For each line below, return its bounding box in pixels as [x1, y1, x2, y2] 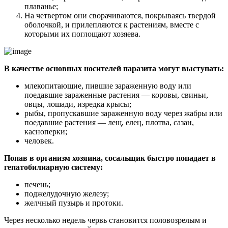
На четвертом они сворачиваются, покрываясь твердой [24, 11, 216, 20]
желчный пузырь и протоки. [24, 198, 123, 207]
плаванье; [24, 2, 58, 11]
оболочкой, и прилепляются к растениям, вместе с [24, 20, 199, 29]
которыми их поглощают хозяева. [24, 29, 140, 38]
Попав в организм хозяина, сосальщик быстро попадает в [4, 153, 216, 162]
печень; [24, 180, 50, 189]
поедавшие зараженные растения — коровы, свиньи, [24, 90, 208, 99]
